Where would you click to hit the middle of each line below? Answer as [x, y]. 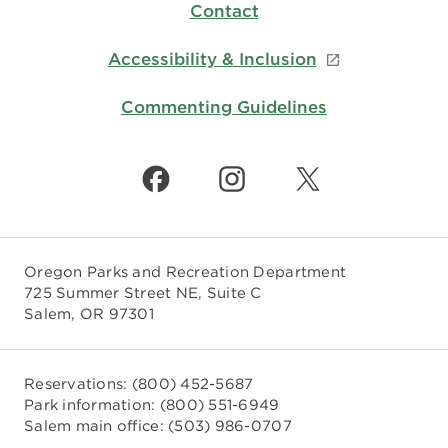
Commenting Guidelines [224, 106]
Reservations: [78, 383]
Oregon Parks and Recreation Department [185, 271]
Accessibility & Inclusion [212, 58]
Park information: [92, 404]
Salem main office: [96, 425]
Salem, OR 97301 [89, 313]
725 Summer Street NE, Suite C [143, 292]
